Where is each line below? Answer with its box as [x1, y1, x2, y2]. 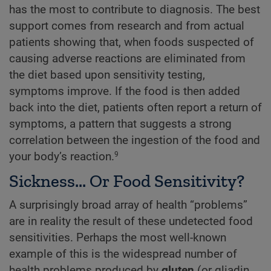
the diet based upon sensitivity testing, [9, 68, 205, 82]
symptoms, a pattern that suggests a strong [9, 117, 232, 131]
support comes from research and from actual [9, 19, 244, 33]
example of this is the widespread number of [9, 247, 237, 261]
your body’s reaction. [9, 150, 114, 164]
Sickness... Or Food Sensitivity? [9, 171, 244, 192]
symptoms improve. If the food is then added [9, 85, 240, 99]
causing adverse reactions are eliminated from [9, 52, 246, 66]
